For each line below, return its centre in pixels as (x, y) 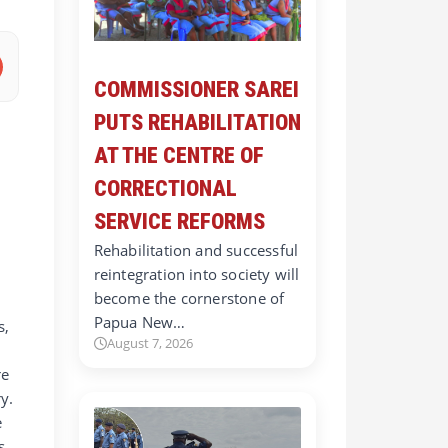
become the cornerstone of (189, 298)
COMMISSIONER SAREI (196, 90)
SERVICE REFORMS (179, 222)
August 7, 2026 (149, 343)
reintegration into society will (196, 274)
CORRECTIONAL (165, 189)
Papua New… (139, 322)
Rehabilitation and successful (196, 250)
